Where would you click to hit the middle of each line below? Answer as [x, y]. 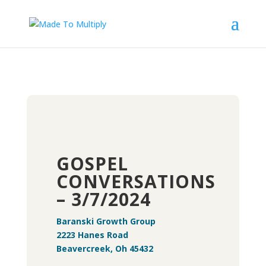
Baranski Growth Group [106, 221]
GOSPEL [92, 164]
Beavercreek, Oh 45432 [104, 248]
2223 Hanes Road [92, 235]
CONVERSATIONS [136, 181]
